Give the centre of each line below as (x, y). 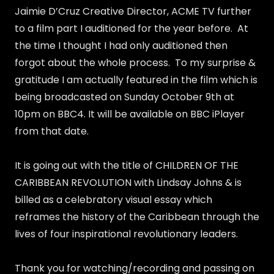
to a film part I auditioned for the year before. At (131, 28)
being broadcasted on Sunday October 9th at (124, 97)
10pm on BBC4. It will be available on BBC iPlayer (130, 114)
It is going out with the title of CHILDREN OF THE (127, 165)
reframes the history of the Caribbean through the (137, 217)
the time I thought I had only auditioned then (121, 45)
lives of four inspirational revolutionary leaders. (128, 234)
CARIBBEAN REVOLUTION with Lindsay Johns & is (128, 182)
